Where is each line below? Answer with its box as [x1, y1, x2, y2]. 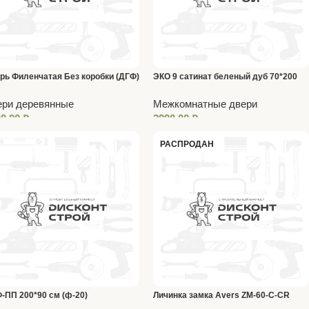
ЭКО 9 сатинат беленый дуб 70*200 [153, 71, 298, 81]
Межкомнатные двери [153, 97, 258, 110]
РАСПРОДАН [160, 139, 215, 149]
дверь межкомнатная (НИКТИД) [153, 87, 283, 97]
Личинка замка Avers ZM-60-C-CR [153, 290, 290, 300]
